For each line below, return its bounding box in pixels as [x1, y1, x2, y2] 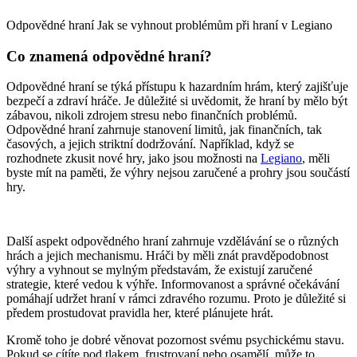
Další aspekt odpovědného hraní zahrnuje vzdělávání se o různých [6, 234, 339, 249]
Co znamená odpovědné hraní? [6, 47, 212, 65]
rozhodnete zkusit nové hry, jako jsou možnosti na [6, 151, 261, 166]
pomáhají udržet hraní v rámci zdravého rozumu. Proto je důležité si [6, 292, 346, 306]
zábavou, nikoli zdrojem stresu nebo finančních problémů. [6, 108, 297, 123]
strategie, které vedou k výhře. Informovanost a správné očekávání [6, 277, 339, 292]
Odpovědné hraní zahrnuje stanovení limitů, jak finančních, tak [6, 123, 322, 137]
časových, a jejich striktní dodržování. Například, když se [6, 137, 294, 151]
